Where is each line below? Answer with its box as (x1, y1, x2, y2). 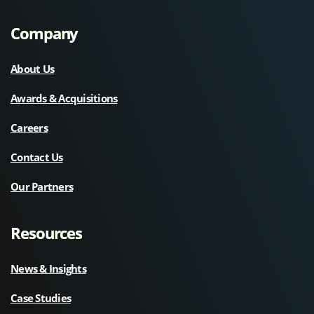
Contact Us (11, 149, 63, 164)
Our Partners (11, 179, 73, 193)
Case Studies (11, 290, 71, 305)
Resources (11, 221, 83, 243)
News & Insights (11, 261, 86, 275)
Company (11, 22, 78, 43)
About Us (11, 61, 54, 76)
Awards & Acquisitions (11, 90, 118, 105)
